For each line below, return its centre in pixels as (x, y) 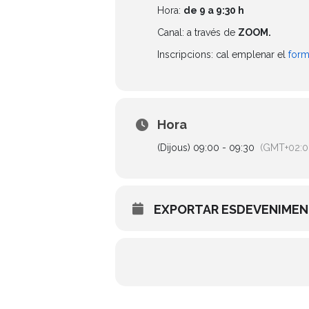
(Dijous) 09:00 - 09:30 (206, 148)
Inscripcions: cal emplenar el (223, 54)
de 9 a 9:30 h (214, 10)
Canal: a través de (198, 32)
